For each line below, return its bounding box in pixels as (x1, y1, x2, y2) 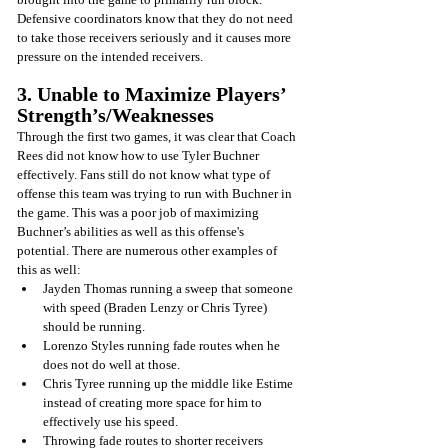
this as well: (17, 261, 84, 277)
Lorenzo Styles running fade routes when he (43, 337, 283, 353)
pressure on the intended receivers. (17, 48, 203, 64)
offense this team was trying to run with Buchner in (17, 185, 295, 201)
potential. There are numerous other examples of (17, 242, 280, 258)
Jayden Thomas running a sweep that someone (43, 280, 296, 296)
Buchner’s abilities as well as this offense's (17, 223, 247, 239)
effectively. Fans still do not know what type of (17, 166, 273, 182)
